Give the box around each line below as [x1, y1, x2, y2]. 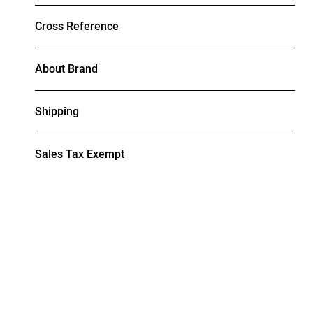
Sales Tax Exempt [35, 147, 124, 161]
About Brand [35, 62, 98, 76]
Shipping [35, 105, 79, 119]
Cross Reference [35, 20, 119, 34]
